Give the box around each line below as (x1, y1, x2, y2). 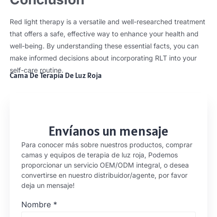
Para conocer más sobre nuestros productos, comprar (21, 140, 192, 149)
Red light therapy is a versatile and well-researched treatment (10, 17, 205, 26)
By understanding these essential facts (46, 42, 170, 50)
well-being (10, 42, 43, 50)
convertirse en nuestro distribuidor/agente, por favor (21, 170, 187, 179)
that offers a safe (10, 30, 63, 38)
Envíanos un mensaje (48, 122, 169, 139)
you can (173, 42, 199, 50)
